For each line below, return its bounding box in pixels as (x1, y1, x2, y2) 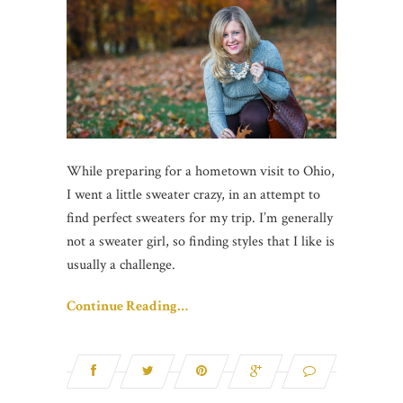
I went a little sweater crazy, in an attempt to (67, 185, 320, 205)
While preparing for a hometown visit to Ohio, (67, 162, 335, 182)
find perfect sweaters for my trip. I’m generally (67, 209, 333, 228)
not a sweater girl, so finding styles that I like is (67, 232, 335, 252)
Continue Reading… (67, 297, 188, 317)
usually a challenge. (67, 255, 175, 275)
